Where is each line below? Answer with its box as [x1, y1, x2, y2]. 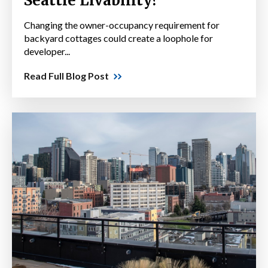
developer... [24, 45, 70, 57]
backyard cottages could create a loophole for [24, 32, 213, 44]
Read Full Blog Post [24, 70, 109, 82]
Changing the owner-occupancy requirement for [24, 19, 220, 31]
